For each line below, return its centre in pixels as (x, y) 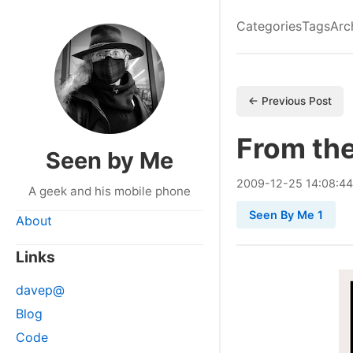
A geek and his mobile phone (110, 191)
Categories (269, 26)
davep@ (40, 290)
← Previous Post (290, 101)
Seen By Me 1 (286, 215)
